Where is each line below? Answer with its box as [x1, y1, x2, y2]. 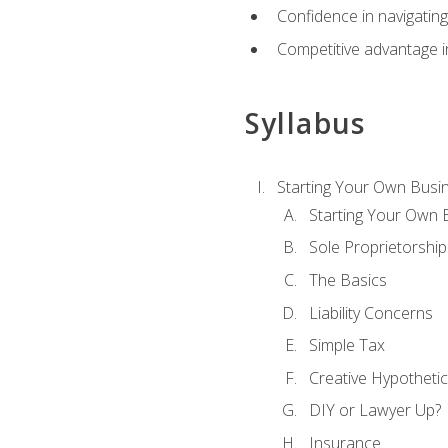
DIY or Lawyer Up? [308, 399, 441, 422]
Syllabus [244, 104, 366, 143]
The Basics [308, 268, 387, 291]
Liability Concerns [308, 301, 433, 324]
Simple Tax [308, 334, 385, 357]
